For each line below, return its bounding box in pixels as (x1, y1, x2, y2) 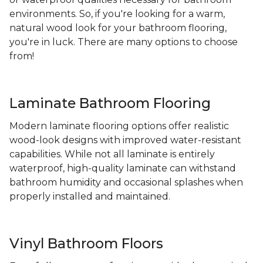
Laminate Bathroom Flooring (9, 95, 211, 112)
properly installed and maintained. (9, 191, 170, 203)
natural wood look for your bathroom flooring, (9, 22, 227, 34)
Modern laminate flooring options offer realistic (9, 120, 229, 132)
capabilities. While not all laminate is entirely (9, 149, 215, 160)
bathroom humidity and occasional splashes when (9, 177, 243, 188)
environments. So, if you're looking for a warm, (9, 8, 225, 20)
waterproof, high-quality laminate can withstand (9, 163, 236, 174)
